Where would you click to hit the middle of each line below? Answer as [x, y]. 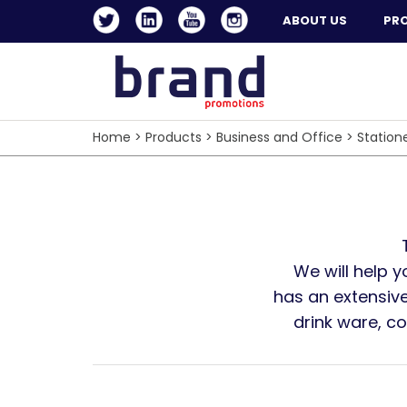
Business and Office [279, 137]
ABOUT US [315, 20]
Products [174, 137]
